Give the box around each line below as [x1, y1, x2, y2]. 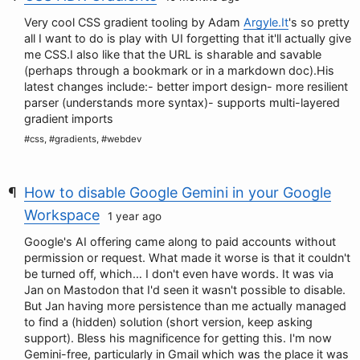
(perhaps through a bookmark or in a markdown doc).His [24, 63, 334, 77]
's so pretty [288, 15, 350, 29]
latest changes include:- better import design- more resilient [24, 80, 348, 93]
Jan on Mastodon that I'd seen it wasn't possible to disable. [24, 283, 346, 297]
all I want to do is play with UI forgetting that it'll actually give [24, 31, 351, 45]
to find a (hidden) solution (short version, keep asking [24, 315, 313, 329]
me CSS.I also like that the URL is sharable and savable [24, 47, 321, 61]
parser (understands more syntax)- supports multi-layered [24, 96, 340, 109]
